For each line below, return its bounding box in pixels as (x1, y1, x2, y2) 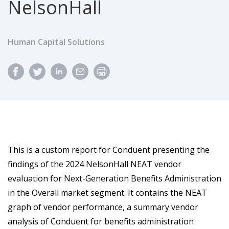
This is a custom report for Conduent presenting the (8, 144, 210, 155)
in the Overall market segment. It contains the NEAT (8, 187, 207, 198)
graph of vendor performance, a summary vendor (8, 201, 198, 213)
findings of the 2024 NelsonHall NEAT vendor (8, 158, 181, 170)
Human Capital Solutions (8, 36, 105, 48)
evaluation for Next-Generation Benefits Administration (8, 172, 221, 184)
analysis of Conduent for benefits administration (8, 215, 194, 227)
